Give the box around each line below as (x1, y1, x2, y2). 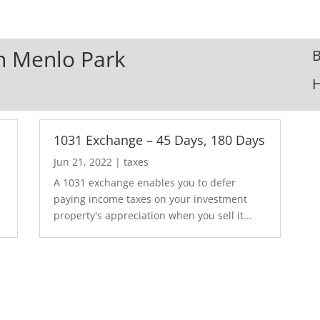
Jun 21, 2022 (53, 154, 112, 169)
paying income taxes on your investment (53, 191, 247, 206)
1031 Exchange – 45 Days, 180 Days (53, 131, 265, 149)
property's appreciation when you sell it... (53, 208, 252, 222)
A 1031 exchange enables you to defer (53, 175, 236, 189)
